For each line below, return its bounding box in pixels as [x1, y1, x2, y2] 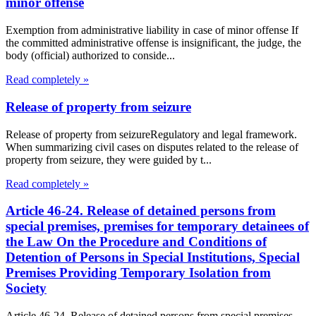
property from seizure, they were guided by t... [6, 153, 212, 166]
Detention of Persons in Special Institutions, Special [6, 250, 300, 265]
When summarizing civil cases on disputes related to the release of [6, 140, 298, 153]
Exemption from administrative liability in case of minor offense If [6, 24, 298, 37]
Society [6, 281, 47, 296]
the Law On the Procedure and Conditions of [6, 234, 267, 250]
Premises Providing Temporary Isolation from [6, 265, 271, 281]
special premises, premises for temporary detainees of [6, 219, 309, 234]
